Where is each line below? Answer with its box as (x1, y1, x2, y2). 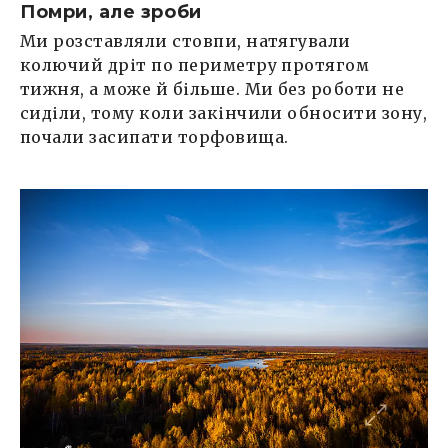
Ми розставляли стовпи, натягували (20, 31, 351, 52)
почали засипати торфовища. (20, 127, 289, 148)
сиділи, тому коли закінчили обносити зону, (20, 103, 428, 124)
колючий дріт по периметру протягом (20, 55, 370, 76)
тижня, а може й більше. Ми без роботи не (20, 79, 405, 100)
